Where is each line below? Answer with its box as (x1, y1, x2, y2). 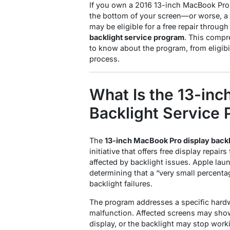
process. (89, 54, 120, 64)
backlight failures (89, 179, 150, 188)
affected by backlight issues (89, 158, 188, 167)
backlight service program (89, 33, 184, 42)
